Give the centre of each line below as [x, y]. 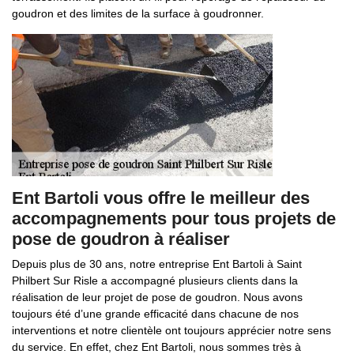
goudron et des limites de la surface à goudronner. [138, 13]
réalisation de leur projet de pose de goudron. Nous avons [157, 297]
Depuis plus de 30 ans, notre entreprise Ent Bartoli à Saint [157, 264]
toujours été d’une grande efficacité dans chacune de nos [155, 314]
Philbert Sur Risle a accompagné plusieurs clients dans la [155, 281]
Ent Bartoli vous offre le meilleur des [161, 198]
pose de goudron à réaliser [121, 239]
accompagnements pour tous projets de [174, 218]
